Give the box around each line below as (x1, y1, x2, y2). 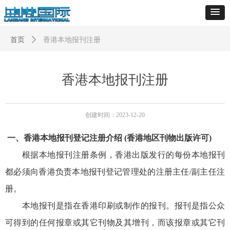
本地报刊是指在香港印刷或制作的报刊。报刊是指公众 (5, 201, 225, 210)
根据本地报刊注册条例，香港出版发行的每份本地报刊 (22, 150, 225, 159)
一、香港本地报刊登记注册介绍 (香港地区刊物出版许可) (7, 133, 214, 142)
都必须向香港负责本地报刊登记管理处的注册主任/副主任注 (5, 167, 225, 176)
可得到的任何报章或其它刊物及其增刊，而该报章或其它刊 (5, 218, 225, 227)
